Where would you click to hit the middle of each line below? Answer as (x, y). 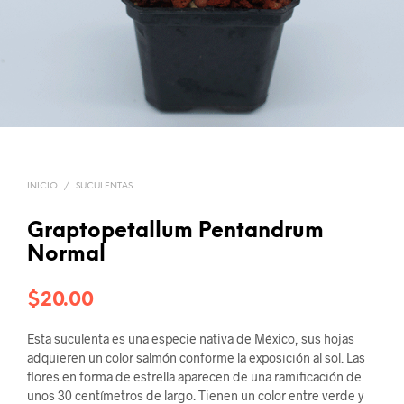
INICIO (42, 186)
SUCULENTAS (104, 186)
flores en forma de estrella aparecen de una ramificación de (194, 376)
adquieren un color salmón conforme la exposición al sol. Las (196, 357)
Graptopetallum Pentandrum (175, 231)
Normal (66, 255)
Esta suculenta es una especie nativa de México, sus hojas (191, 338)
